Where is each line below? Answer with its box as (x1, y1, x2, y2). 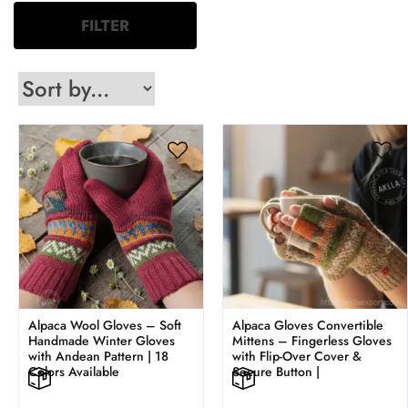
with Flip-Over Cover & (232, 347, 362, 366)
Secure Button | (232, 362, 320, 382)
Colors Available (28, 362, 119, 382)
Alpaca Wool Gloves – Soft (28, 316, 181, 335)
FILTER (81, 15, 130, 37)
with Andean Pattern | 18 (28, 347, 168, 366)
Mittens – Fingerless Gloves (232, 331, 392, 351)
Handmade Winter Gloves (28, 331, 175, 351)
